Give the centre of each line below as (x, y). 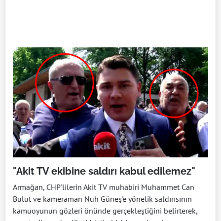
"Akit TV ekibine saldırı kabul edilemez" (104, 171)
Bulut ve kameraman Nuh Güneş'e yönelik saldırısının (102, 199)
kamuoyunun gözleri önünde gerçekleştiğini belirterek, (105, 211)
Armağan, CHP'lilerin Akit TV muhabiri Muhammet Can (104, 187)
